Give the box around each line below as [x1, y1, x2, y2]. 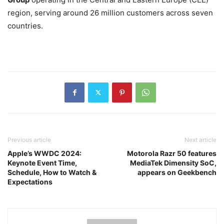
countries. [7, 20, 43, 30]
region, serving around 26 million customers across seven [7, 7, 213, 17]
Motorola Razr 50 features [127, 148, 216, 157]
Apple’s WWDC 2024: [7, 148, 81, 157]
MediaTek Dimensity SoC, [130, 158, 216, 167]
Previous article [7, 135, 51, 143]
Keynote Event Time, [7, 158, 77, 167]
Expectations [7, 177, 52, 186]
